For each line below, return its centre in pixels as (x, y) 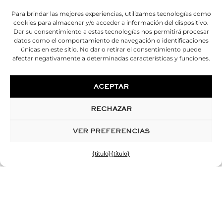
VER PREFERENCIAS (111, 131)
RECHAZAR (111, 109)
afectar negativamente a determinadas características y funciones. (111, 58)
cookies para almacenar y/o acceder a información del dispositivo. (111, 23)
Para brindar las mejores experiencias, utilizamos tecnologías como (111, 14)
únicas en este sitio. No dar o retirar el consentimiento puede (111, 49)
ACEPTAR (111, 86)
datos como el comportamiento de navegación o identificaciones (111, 40)
